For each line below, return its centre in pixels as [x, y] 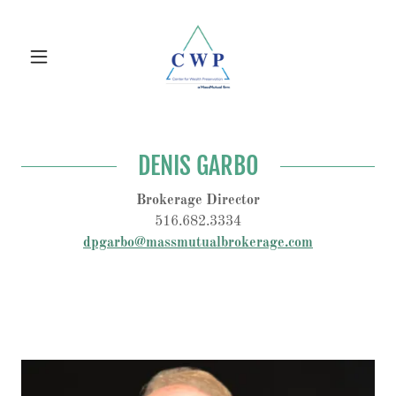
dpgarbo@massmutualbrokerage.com [198, 243]
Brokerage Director [198, 201]
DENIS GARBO [198, 166]
